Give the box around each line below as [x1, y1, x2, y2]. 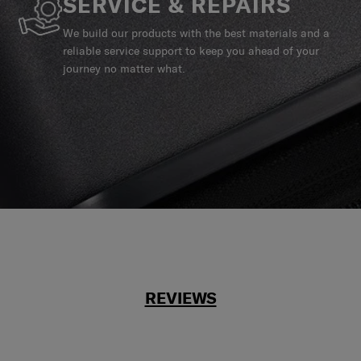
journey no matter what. [63, 60, 185, 76]
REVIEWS [144, 288, 217, 309]
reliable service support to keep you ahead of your [63, 43, 319, 58]
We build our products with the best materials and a [63, 25, 330, 40]
